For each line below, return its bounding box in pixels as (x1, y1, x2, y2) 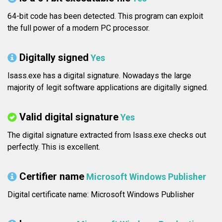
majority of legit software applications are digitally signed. (7, 83, 208, 93)
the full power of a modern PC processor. (7, 23, 150, 33)
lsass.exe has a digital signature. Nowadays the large (7, 71, 191, 81)
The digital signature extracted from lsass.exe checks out (7, 130, 206, 140)
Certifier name (19, 170, 84, 183)
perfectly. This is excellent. (7, 142, 100, 152)
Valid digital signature (19, 111, 118, 123)
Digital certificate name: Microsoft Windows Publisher (7, 190, 194, 200)
